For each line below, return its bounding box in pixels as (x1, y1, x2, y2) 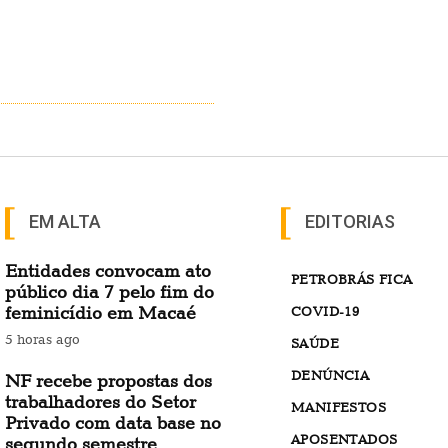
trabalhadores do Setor (5, 390, 196, 412)
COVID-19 (291, 302, 360, 319)
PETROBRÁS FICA (291, 270, 413, 287)
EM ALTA (29, 210, 101, 232)
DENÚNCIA (291, 366, 370, 383)
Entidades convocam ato (5, 259, 211, 281)
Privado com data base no (5, 411, 221, 433)
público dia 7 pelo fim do (5, 280, 214, 302)
